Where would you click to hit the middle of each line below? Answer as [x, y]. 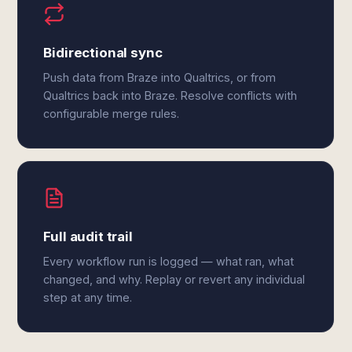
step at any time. [88, 297]
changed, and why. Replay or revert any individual [174, 279]
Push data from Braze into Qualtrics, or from [160, 77]
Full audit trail [88, 236]
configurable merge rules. [112, 114]
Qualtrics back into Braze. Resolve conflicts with [170, 95]
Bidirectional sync [103, 53]
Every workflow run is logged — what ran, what [169, 261]
